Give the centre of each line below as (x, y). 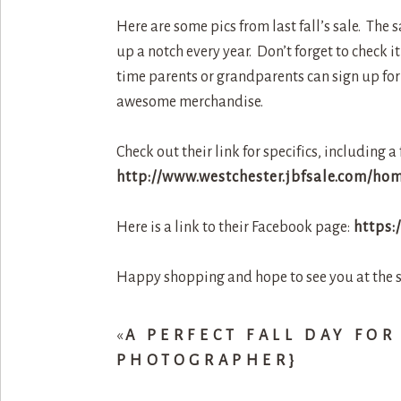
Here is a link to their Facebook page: (233, 227)
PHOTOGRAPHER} (208, 360)
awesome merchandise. (189, 102)
